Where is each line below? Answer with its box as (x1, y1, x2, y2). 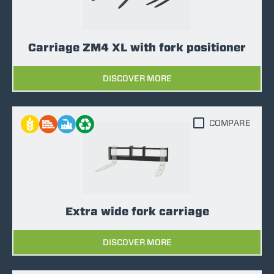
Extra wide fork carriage (65, 204, 209, 219)
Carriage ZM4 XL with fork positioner (28, 40, 246, 54)
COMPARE (209, 117, 251, 128)
